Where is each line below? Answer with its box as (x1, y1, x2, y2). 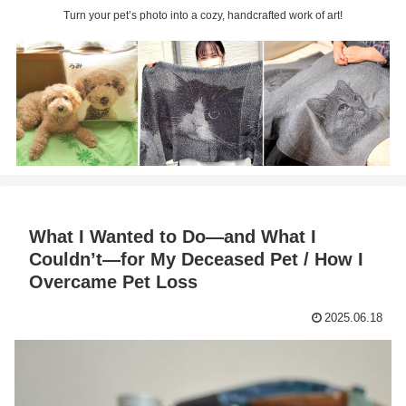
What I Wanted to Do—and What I (29, 226, 316, 246)
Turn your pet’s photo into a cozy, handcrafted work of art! (63, 9, 343, 23)
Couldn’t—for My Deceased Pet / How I (29, 248, 363, 269)
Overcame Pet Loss (29, 271, 198, 292)
